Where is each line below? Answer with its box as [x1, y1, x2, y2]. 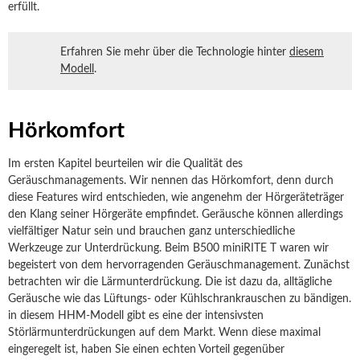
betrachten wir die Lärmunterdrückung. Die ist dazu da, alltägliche [8, 276, 332, 288]
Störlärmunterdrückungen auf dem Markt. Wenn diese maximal [8, 327, 321, 338]
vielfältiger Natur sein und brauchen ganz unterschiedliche [8, 226, 295, 237]
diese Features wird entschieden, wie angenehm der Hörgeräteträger [8, 192, 344, 203]
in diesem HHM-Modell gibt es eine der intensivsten [8, 310, 264, 321]
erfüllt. [8, 2, 39, 13]
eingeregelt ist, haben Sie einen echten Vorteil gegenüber [8, 344, 284, 355]
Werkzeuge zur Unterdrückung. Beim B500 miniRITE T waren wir [8, 243, 329, 254]
